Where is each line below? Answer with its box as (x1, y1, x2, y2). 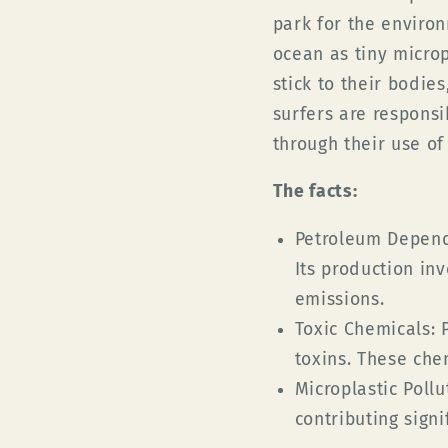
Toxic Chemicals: (294, 318, 436, 340)
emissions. (294, 288, 385, 310)
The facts (272, 181, 353, 203)
